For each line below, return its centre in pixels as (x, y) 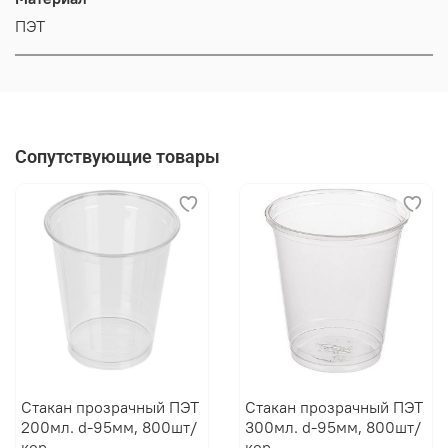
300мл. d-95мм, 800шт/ (332, 427)
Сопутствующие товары (117, 157)
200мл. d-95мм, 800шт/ (108, 427)
